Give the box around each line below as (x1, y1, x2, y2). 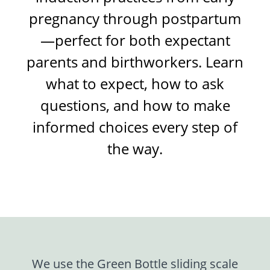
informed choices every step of (33, 116, 237, 137)
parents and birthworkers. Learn (27, 51, 243, 72)
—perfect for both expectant (40, 30, 230, 50)
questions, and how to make (40, 95, 230, 115)
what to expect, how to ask (46, 73, 224, 93)
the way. (107, 138, 163, 159)
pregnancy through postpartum (29, 8, 241, 28)
